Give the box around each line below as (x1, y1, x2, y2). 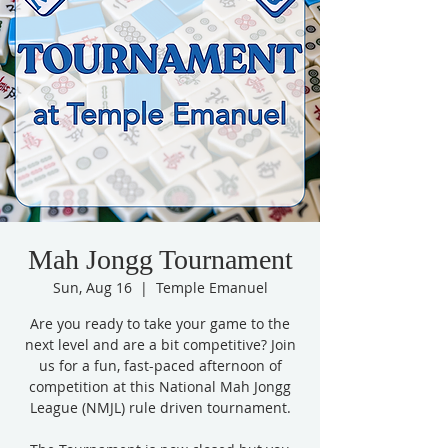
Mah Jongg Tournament (27, 244, 293, 275)
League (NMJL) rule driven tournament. (29, 398, 291, 417)
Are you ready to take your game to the (30, 314, 290, 333)
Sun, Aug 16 (52, 278, 132, 297)
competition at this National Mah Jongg (29, 377, 291, 396)
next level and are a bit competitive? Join (24, 335, 296, 354)
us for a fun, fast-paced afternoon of (38, 356, 282, 375)
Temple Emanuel (155, 278, 268, 297)
